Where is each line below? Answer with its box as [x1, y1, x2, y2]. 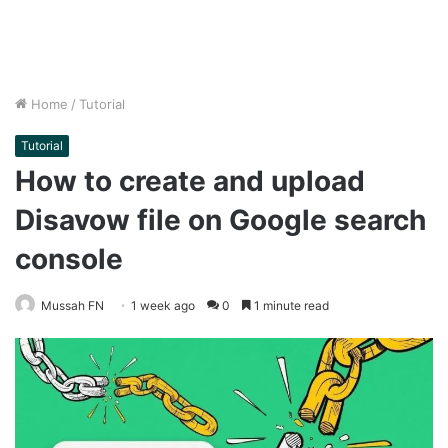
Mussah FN [41, 298, 104, 314]
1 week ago [131, 298, 195, 314]
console [15, 242, 123, 277]
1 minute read [251, 298, 329, 314]
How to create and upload [15, 164, 365, 199]
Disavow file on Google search [15, 203, 426, 238]
